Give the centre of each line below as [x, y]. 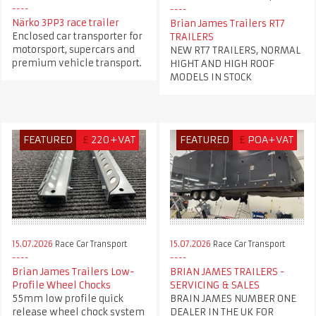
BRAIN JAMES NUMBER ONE [233, 298]
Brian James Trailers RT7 [227, 23]
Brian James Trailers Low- [73, 272]
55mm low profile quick [67, 298]
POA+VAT [271, 139]
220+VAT [114, 139]
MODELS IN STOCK [211, 77]
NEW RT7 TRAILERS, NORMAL [235, 50]
